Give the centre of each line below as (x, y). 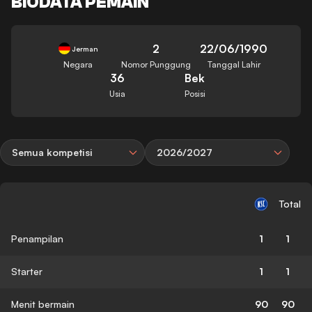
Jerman (85, 48)
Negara (78, 64)
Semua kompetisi (52, 152)
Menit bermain (43, 304)
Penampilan (37, 238)
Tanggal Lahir (234, 64)
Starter (27, 271)
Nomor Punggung (156, 64)
